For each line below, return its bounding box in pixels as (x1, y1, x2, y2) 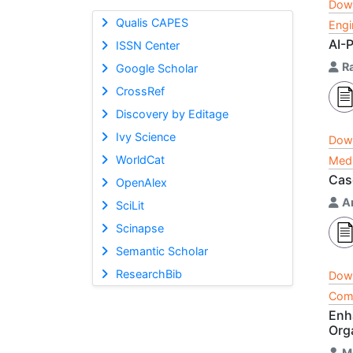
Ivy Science (115, 129, 176, 143)
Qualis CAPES (115, 15, 188, 29)
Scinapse (115, 221, 164, 235)
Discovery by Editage (115, 106, 229, 121)
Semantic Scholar (115, 243, 208, 258)
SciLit (115, 198, 144, 212)
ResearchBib (115, 266, 182, 281)
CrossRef (115, 84, 165, 98)
